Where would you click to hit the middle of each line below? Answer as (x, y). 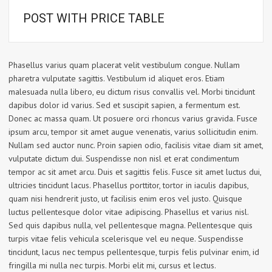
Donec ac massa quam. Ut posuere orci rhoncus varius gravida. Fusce (133, 119)
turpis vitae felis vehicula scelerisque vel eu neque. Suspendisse (126, 239)
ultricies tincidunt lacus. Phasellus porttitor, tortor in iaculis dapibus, (128, 185)
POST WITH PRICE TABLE (94, 19)
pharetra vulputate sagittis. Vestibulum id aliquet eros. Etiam (117, 79)
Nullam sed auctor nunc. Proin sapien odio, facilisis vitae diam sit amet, (136, 145)
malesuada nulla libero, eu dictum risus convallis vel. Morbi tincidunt (132, 92)
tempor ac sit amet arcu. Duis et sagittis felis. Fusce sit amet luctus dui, (135, 172)
